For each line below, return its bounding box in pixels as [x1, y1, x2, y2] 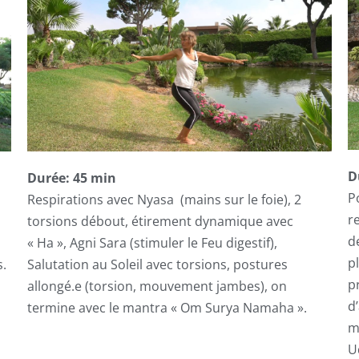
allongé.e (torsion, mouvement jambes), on [26, 276, 287, 295]
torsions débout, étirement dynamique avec [26, 212, 293, 230]
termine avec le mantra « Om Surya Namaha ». [26, 298, 307, 317]
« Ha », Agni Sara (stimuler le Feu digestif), [26, 233, 277, 252]
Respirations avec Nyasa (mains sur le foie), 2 [26, 190, 301, 208]
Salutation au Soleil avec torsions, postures [26, 255, 288, 273]
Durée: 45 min [26, 168, 116, 187]
